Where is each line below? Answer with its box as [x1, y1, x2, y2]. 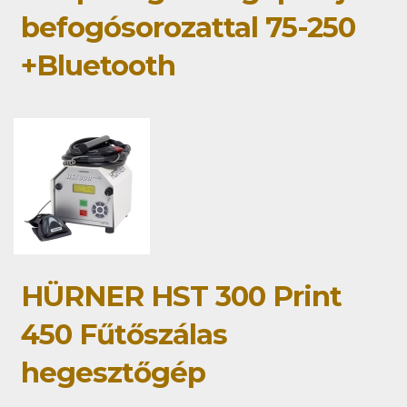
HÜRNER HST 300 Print [21, 278, 342, 313]
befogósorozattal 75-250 [21, 9, 355, 45]
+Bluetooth [21, 47, 175, 83]
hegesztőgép [21, 354, 205, 390]
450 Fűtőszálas [21, 316, 227, 352]
